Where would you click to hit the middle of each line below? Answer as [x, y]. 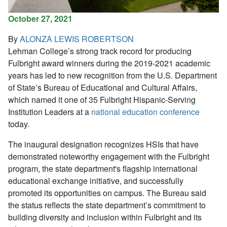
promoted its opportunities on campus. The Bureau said [107, 193]
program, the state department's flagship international [103, 168]
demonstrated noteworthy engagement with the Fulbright [109, 156]
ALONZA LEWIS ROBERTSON [77, 39]
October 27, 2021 [40, 18]
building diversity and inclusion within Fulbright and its [105, 217]
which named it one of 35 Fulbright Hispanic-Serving [102, 99]
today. [19, 124]
